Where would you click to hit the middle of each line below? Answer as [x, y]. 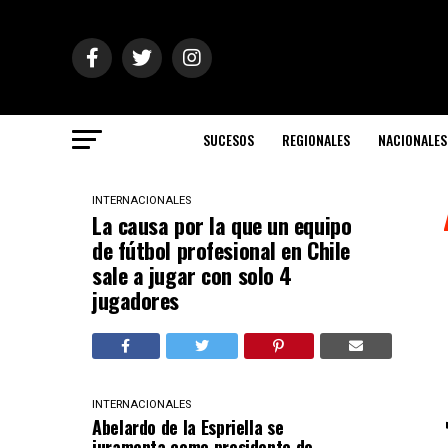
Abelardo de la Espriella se [188, 427]
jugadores [136, 300]
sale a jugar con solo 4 [192, 275]
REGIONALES [316, 139]
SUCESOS [228, 139]
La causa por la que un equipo [222, 225]
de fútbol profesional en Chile [221, 250]
